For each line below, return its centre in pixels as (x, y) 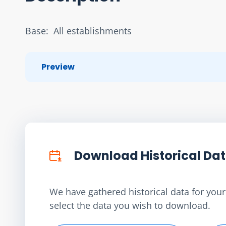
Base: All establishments (78, 31)
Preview (58, 67)
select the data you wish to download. (130, 205)
